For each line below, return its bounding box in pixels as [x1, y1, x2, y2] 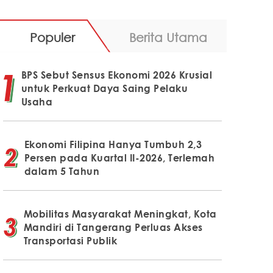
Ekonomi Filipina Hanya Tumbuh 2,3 [24, 138, 202, 151]
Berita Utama [129, 29, 207, 44]
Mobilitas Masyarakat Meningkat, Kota [23, 207, 217, 220]
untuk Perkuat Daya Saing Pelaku [21, 82, 188, 94]
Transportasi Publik [23, 234, 118, 247]
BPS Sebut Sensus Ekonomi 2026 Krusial [21, 68, 213, 81]
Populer [29, 29, 75, 44]
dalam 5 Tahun [24, 165, 100, 177]
